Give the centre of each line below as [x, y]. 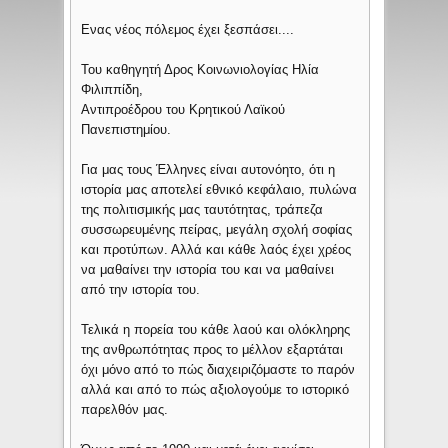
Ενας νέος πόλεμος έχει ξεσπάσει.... [188, 29]
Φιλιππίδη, [112, 89]
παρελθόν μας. [125, 409]
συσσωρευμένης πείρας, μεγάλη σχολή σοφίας [217, 229]
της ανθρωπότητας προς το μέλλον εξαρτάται [212, 349]
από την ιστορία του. [141, 289]
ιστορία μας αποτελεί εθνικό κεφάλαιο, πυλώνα [219, 189]
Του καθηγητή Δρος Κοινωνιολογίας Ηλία [200, 69]
